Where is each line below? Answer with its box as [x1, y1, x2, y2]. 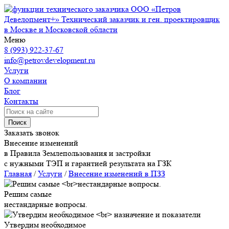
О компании [4, 76, 47, 85]
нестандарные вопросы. [4, 199, 87, 209]
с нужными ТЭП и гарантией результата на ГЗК [4, 158, 172, 168]
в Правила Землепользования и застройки [4, 148, 151, 158]
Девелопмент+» [4, 14, 59, 24]
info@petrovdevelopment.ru [4, 55, 95, 65]
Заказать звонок [4, 128, 59, 138]
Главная [4, 169, 32, 178]
